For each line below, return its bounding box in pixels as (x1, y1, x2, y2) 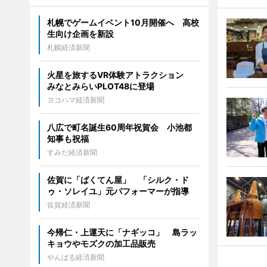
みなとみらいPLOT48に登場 (46, 81, 154, 91)
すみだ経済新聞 (46, 148, 97, 157)
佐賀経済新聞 (46, 200, 90, 209)
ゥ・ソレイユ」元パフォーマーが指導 (46, 186, 189, 196)
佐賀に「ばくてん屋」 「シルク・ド (46, 175, 189, 185)
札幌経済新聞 (46, 43, 90, 52)
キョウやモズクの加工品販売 (46, 238, 156, 249)
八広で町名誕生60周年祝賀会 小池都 (46, 122, 192, 132)
